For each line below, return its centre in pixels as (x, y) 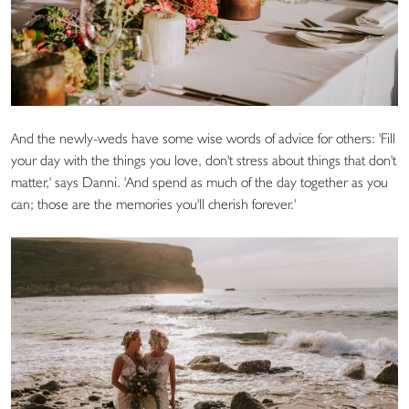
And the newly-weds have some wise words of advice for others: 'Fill (203, 139)
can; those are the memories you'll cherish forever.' (153, 204)
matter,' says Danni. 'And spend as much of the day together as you (199, 183)
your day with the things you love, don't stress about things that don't (204, 161)
